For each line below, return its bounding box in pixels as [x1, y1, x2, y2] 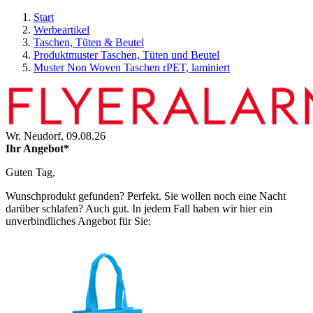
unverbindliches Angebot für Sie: [6, 215, 151, 227]
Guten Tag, [6, 166, 55, 178]
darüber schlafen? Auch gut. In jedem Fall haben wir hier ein [6, 203, 272, 214]
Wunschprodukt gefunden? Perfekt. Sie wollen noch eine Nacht [6, 190, 286, 202]
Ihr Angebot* [6, 143, 69, 154]
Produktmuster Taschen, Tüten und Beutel [34, 49, 219, 61]
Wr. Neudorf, [6, 130, 66, 142]
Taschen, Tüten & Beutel [34, 36, 144, 48]
